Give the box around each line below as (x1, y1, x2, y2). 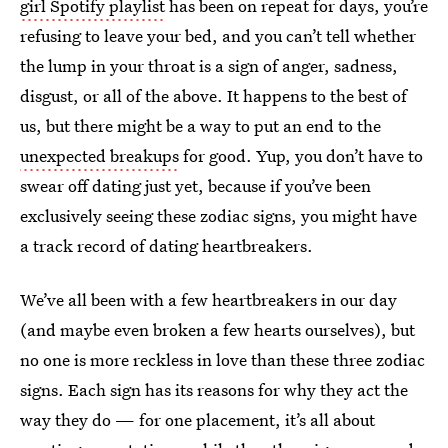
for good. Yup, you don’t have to (179, 144, 423, 167)
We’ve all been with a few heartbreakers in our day (20, 288, 397, 311)
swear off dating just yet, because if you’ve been (20, 174, 371, 197)
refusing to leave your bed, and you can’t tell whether (20, 24, 416, 47)
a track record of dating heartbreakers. (20, 234, 313, 257)
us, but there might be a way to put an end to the (20, 114, 381, 137)
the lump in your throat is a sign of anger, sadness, (20, 54, 398, 77)
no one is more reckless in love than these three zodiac (20, 348, 425, 371)
